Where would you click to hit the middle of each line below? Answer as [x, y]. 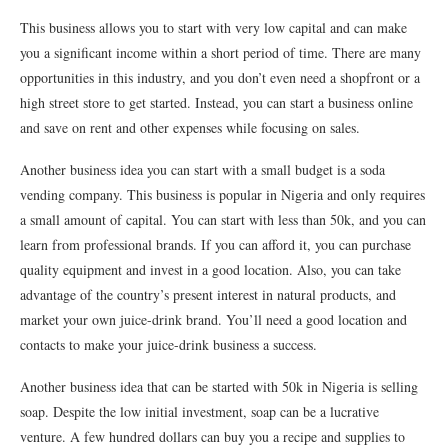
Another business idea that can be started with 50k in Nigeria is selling [219, 387]
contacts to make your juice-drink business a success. [168, 345]
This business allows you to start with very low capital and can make [213, 28]
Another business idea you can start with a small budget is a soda [202, 170]
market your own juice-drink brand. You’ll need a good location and [213, 320]
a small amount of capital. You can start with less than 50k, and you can [223, 220]
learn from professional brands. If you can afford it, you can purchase [215, 245]
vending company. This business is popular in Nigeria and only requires [222, 195]
